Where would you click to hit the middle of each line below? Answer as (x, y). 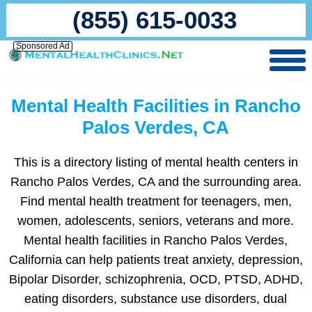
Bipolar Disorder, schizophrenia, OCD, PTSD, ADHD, (156, 279)
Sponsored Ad (42, 46)
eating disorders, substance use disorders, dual (156, 299)
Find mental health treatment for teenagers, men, (156, 201)
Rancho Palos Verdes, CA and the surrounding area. (156, 182)
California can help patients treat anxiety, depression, (156, 260)
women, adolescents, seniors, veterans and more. (156, 221)
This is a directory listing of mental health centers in (156, 162)
